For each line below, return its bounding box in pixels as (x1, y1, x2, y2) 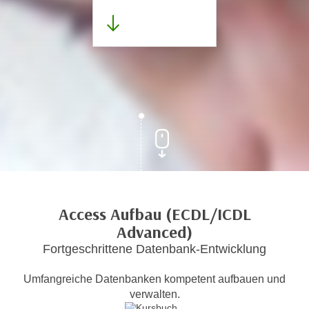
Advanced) (117, 223, 192, 242)
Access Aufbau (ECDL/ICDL (58, 205, 251, 224)
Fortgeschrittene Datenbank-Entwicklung (43, 242, 266, 256)
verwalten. (129, 288, 180, 300)
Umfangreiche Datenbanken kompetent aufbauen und (23, 273, 286, 285)
